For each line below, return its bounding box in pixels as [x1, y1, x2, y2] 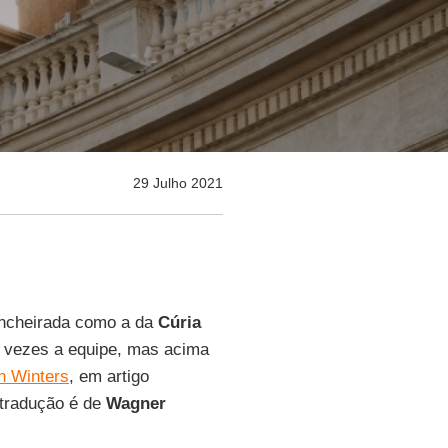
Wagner [105, 394, 166, 413]
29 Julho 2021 [132, 175, 223, 191]
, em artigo [68, 367, 149, 386]
